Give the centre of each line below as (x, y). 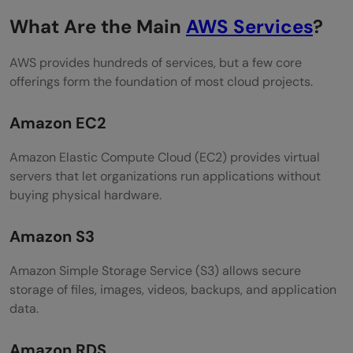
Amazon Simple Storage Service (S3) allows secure (155, 270)
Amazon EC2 (58, 123)
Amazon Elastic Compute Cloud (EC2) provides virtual (165, 157)
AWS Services (249, 26)
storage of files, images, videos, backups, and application (173, 289)
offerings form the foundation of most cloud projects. (161, 81)
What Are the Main (98, 26)
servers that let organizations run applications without (165, 176)
